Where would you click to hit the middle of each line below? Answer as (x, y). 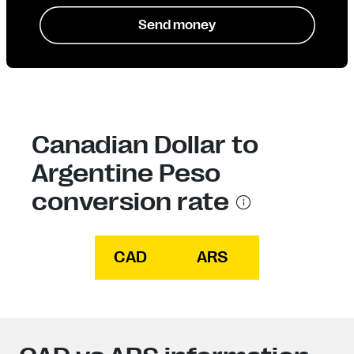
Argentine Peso (126, 173)
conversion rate (130, 201)
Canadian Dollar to (145, 145)
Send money (177, 26)
